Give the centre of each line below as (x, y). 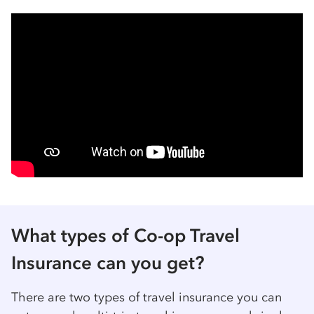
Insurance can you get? (108, 263)
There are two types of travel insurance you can (146, 298)
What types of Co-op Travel (125, 236)
